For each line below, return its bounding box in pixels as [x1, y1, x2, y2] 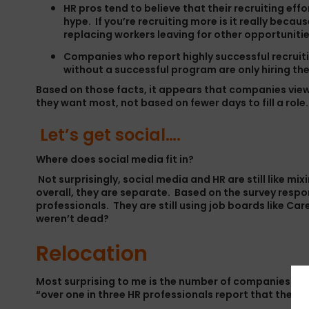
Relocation [36, 239, 148, 268]
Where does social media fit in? [36, 152, 194, 166]
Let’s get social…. [36, 123, 181, 146]
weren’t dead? [36, 212, 109, 226]
